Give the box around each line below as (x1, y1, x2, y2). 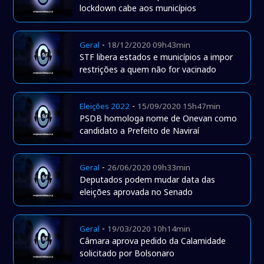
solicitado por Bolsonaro (80, 247, 175, 259)
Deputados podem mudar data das (80, 174, 216, 186)
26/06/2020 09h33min (107, 162, 191, 173)
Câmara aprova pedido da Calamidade (80, 235, 226, 247)
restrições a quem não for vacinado (80, 64, 217, 75)
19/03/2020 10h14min (107, 223, 191, 235)
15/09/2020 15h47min (137, 101, 221, 112)
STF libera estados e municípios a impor (80, 51, 233, 63)
